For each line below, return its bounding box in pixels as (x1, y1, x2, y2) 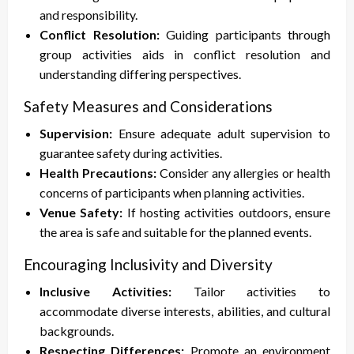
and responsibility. (40, 7, 137, 23)
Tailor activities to (171, 284, 330, 299)
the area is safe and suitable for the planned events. (40, 224, 311, 240)
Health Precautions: (40, 165, 156, 181)
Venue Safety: (40, 205, 123, 220)
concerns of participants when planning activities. (40, 185, 304, 201)
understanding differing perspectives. (40, 66, 241, 82)
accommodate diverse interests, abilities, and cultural (40, 303, 330, 319)
